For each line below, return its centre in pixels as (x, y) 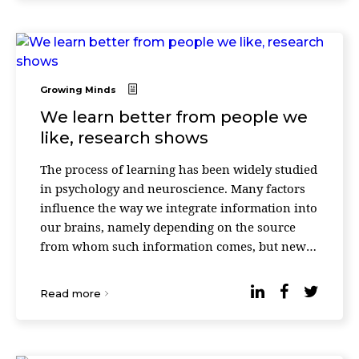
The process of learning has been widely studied (179, 169)
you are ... (91, 284)
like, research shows (124, 138)
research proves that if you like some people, (169, 265)
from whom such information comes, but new (173, 246)
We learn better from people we (174, 117)
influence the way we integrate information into (179, 208)
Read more (71, 293)
